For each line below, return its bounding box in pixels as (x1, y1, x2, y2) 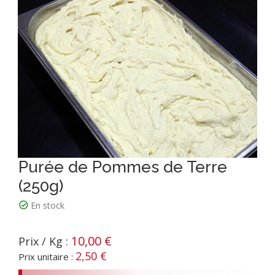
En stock (28, 199, 64, 211)
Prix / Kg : (18, 234, 71, 249)
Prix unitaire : (18, 250, 76, 263)
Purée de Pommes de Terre (18, 158, 227, 176)
